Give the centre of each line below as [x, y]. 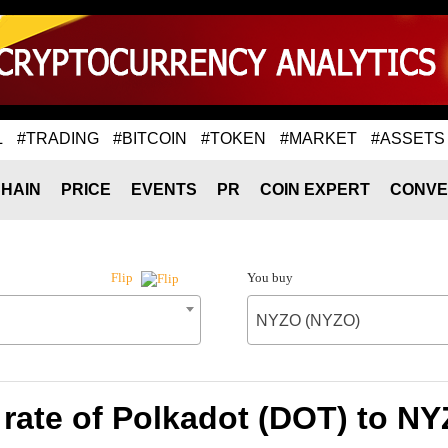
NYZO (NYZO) [307, 320]
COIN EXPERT [315, 189]
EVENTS [164, 189]
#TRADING [58, 138]
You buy [269, 277]
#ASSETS [408, 138]
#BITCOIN [150, 138]
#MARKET [318, 138]
